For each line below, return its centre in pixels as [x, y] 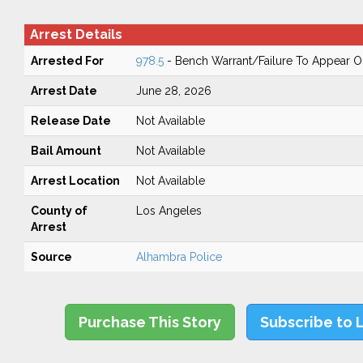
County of [59, 211]
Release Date [70, 121]
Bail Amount [66, 151]
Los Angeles [169, 211]
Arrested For [67, 61]
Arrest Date [64, 91]
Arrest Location [75, 181]
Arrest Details [76, 34]
